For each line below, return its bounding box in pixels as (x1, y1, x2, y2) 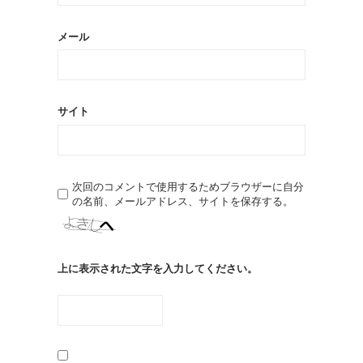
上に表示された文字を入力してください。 (58, 262, 258, 275)
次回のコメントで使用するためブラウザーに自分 (72, 180, 304, 193)
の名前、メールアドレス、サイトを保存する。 (72, 194, 293, 207)
